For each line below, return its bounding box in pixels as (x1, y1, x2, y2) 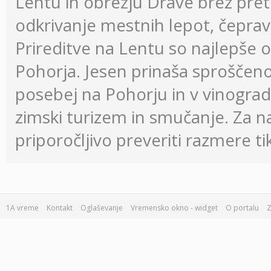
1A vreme (6, 203, 39, 213)
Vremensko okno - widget (131, 203, 218, 213)
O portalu (226, 203, 259, 213)
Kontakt (47, 203, 73, 213)
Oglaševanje (80, 203, 123, 213)
